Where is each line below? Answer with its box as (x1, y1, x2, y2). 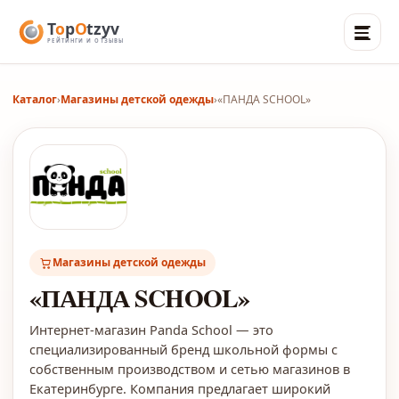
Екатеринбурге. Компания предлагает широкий (29, 379, 330, 397)
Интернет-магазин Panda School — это (29, 321, 273, 338)
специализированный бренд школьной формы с (29, 340, 338, 358)
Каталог (12, 92, 57, 107)
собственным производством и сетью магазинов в (29, 360, 350, 378)
